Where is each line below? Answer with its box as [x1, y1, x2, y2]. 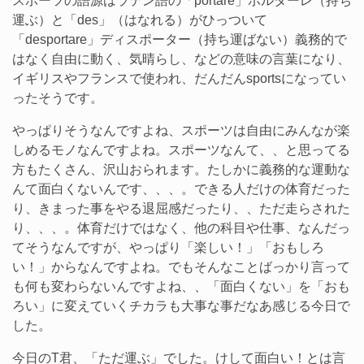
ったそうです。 [12, 91, 103, 105]
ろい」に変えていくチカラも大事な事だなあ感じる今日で [12, 299, 350, 313]
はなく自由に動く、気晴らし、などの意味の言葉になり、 [12, 52, 350, 66]
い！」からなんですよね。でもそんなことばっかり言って [12, 260, 350, 274]
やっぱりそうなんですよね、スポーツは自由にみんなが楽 [12, 123, 350, 137]
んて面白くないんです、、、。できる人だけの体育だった [12, 182, 350, 196]
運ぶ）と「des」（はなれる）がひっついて [12, 13, 267, 27]
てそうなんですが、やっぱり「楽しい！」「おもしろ [12, 240, 324, 254]
